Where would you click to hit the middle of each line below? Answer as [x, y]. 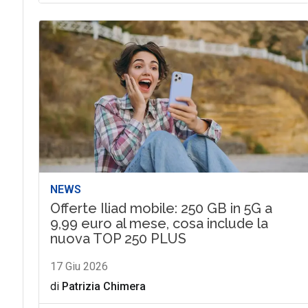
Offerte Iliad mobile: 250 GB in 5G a [161, 208]
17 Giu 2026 [79, 266]
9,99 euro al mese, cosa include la [159, 223]
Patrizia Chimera [103, 286]
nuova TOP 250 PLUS [118, 238]
